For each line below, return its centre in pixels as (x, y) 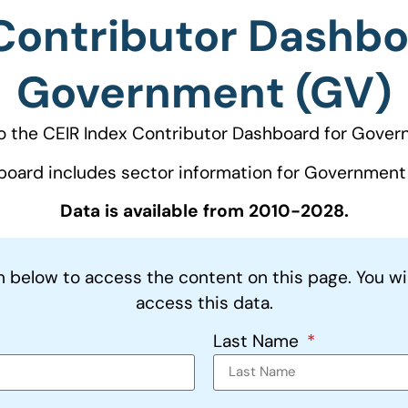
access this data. (204, 302)
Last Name (258, 341)
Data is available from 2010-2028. (204, 211)
